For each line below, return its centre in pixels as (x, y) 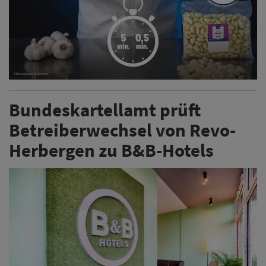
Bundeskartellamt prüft (105, 110)
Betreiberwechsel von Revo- (122, 130)
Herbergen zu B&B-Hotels (111, 150)
